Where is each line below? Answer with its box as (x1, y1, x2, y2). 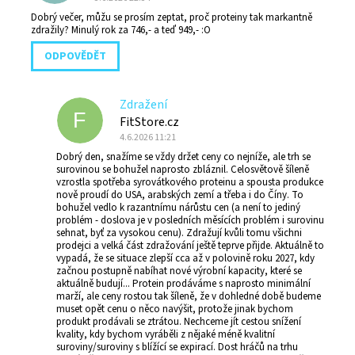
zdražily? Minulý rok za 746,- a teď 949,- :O (31, 23, 211, 38)
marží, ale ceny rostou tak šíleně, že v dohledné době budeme (56, 289, 321, 304)
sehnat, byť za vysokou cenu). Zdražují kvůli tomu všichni (56, 226, 302, 241)
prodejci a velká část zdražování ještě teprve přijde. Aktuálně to (56, 239, 324, 254)
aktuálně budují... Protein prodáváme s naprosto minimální (56, 277, 311, 292)
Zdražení (120, 96, 167, 114)
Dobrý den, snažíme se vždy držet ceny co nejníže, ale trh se (56, 150, 311, 165)
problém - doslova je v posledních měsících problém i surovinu (56, 213, 324, 228)
